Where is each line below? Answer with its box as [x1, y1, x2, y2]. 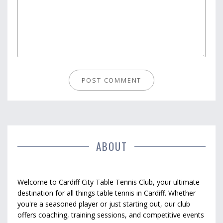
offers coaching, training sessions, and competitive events [17, 210, 204, 220]
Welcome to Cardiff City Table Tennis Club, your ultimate [17, 177, 200, 187]
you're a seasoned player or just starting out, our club [17, 199, 190, 209]
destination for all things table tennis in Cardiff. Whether [17, 188, 196, 198]
